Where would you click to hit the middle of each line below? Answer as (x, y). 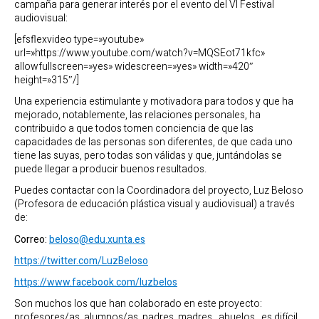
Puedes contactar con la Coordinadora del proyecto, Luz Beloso (159, 191)
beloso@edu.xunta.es (97, 239)
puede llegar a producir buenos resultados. (110, 169)
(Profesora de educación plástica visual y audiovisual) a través (155, 204)
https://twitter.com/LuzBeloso (81, 261)
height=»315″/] (47, 80)
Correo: (32, 239)
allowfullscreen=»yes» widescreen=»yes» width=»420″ (134, 67)
